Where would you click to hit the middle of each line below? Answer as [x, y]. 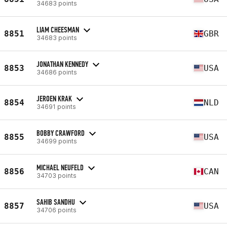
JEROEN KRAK [54, 98]
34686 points [57, 72]
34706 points [56, 210]
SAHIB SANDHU [56, 202]
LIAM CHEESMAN [58, 29]
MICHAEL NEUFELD [60, 167]
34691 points [56, 106]
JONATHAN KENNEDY [62, 64]
